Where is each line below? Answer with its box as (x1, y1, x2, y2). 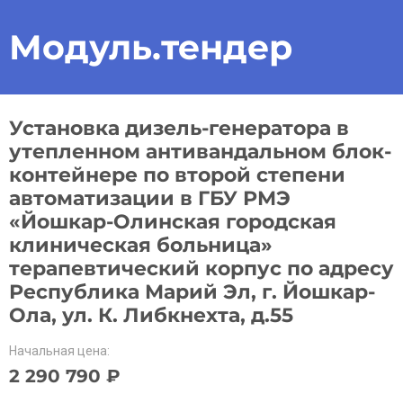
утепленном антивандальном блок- (9, 139, 391, 164)
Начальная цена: (9, 344, 110, 358)
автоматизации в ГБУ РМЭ (9, 186, 291, 210)
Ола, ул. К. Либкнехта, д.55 (9, 303, 293, 327)
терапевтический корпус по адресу (9, 256, 394, 281)
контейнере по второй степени (9, 163, 345, 187)
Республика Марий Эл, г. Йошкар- (9, 280, 375, 304)
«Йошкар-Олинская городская (9, 210, 336, 234)
